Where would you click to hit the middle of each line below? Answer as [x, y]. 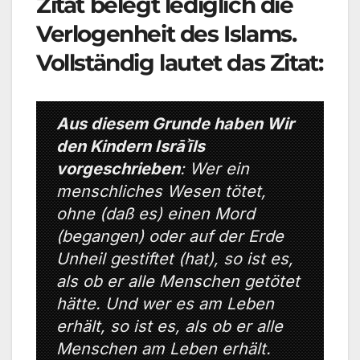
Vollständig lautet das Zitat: [180, 63]
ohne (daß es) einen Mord [155, 214]
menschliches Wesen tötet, [161, 192]
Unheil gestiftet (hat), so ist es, [175, 259]
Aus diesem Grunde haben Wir [175, 124]
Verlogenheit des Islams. [166, 34]
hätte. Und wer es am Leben [165, 304]
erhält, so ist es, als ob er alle [170, 327]
